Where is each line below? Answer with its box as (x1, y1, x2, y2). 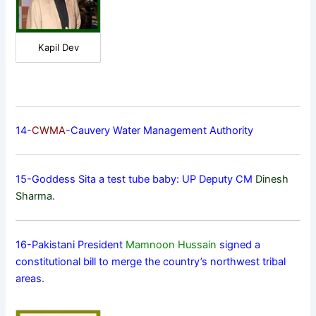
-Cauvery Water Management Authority (66, 124, 254, 138)
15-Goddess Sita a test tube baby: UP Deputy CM (16, 172, 256, 186)
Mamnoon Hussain (126, 238, 217, 251)
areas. (16, 272, 45, 285)
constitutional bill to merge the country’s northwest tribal (16, 255, 286, 268)
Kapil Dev (37, 42, 79, 54)
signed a (217, 238, 261, 251)
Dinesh (255, 172, 289, 186)
